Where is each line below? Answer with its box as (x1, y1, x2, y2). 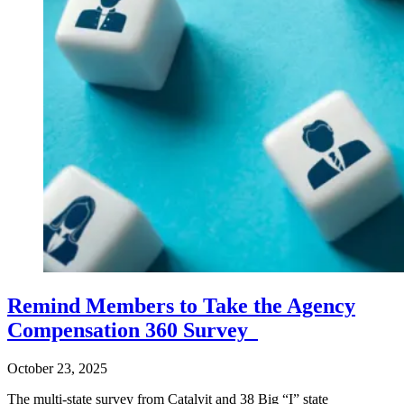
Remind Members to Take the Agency (7, 293, 355, 317)
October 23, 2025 (7, 360, 107, 376)
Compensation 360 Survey (7, 317, 258, 342)
